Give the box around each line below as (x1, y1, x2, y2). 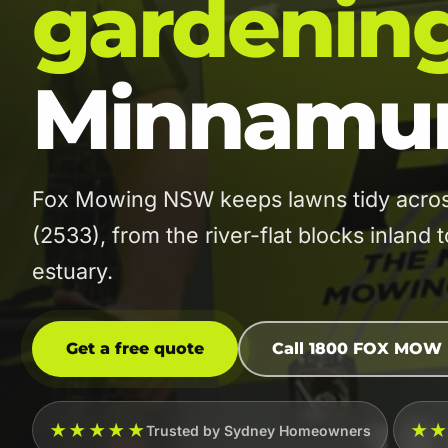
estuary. (32, 258, 113, 284)
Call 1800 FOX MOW (272, 339, 442, 358)
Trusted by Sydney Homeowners (146, 421, 372, 439)
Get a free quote (66, 339, 204, 358)
